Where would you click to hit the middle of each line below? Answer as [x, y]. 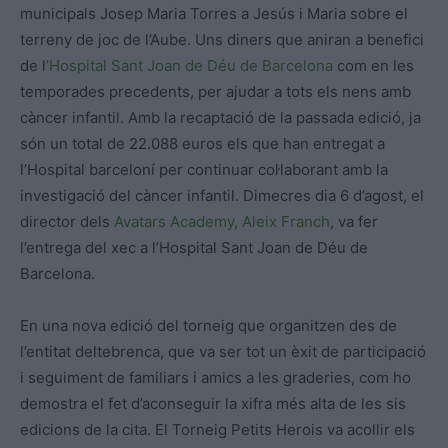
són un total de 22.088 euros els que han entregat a [202, 144]
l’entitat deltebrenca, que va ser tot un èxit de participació [223, 352]
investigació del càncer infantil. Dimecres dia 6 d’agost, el [222, 196]
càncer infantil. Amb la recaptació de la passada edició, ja [220, 118]
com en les [373, 66]
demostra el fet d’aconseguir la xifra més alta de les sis [213, 404]
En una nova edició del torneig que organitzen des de [208, 326]
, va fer [354, 222]
